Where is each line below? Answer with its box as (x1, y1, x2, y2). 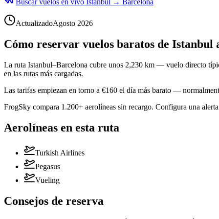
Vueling (35, 176, 60, 185)
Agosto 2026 (53, 19, 93, 27)
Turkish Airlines (35, 149, 85, 157)
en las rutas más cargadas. (4, 69, 83, 78)
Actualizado (16, 19, 53, 27)
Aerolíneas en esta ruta (4, 121, 119, 134)
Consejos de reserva (4, 195, 104, 208)
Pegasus (35, 162, 60, 171)
